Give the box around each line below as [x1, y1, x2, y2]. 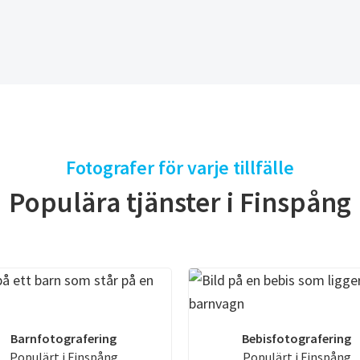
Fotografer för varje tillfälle [66, 155, 294, 181]
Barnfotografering [10, 330, 117, 347]
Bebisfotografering [242, 330, 351, 347]
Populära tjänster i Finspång [9, 185, 351, 221]
